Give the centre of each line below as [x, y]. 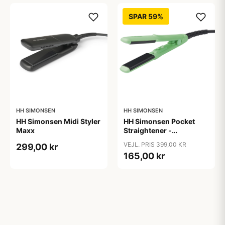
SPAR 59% [146, 16]
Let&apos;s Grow [153, 139]
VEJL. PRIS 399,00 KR [155, 144]
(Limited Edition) [152, 148]
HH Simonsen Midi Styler [58, 121]
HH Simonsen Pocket [159, 121]
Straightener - [148, 130]
